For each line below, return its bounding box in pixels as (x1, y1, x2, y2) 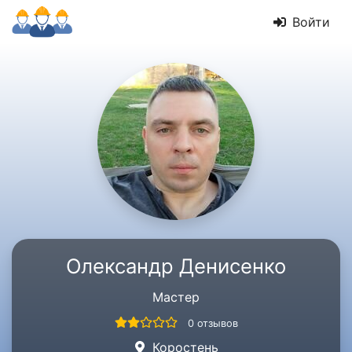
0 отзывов (187, 317, 238, 329)
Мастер (152, 289, 200, 305)
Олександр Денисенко (66, 254, 286, 278)
